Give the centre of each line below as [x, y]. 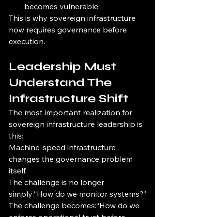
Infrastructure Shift [69, 99]
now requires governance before [69, 30]
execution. [27, 41]
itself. [18, 171]
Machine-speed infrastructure [63, 147]
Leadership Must [64, 67]
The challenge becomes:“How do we [75, 206]
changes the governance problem [72, 159]
